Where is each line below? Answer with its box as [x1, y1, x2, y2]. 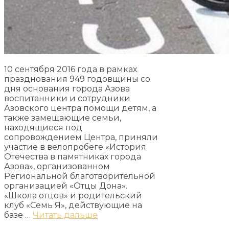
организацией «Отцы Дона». [4, 180, 127, 191]
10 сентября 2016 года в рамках [4, 64, 137, 74]
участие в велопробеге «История [4, 142, 146, 152]
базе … [4, 210, 33, 220]
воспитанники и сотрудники [4, 93, 130, 103]
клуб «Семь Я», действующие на [4, 200, 142, 210]
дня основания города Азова [4, 83, 130, 94]
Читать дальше [33, 210, 98, 220]
